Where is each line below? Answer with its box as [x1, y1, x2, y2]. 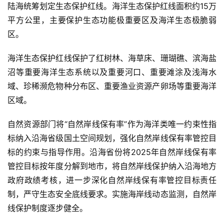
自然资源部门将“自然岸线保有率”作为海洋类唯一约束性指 [7, 118, 216, 129]
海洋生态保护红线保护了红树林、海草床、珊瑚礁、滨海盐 [7, 52, 216, 63]
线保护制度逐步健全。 [7, 202, 87, 213]
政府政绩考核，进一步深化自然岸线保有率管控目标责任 [7, 174, 216, 185]
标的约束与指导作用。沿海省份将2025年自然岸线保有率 [7, 146, 216, 157]
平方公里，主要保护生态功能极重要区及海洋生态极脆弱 [7, 14, 216, 25]
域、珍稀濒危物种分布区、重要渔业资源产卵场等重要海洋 [7, 80, 216, 91]
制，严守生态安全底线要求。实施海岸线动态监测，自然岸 [7, 188, 216, 199]
